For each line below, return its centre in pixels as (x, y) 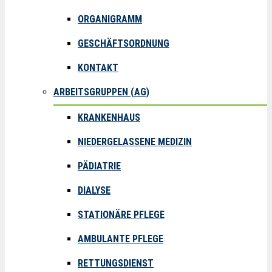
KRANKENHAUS (109, 117)
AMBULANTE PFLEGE (121, 239)
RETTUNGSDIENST (116, 263)
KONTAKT (98, 68)
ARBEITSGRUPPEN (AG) (101, 92)
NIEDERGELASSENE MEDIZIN (135, 142)
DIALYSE (94, 190)
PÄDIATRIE (99, 166)
